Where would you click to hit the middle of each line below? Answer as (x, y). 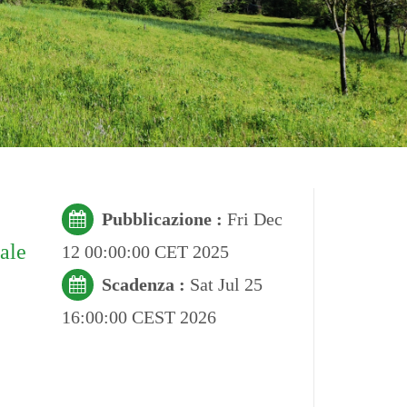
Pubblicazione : (164, 218)
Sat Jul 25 (226, 284)
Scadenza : (145, 284)
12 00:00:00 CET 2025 (145, 251)
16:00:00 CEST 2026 (139, 317)
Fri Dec (254, 218)
